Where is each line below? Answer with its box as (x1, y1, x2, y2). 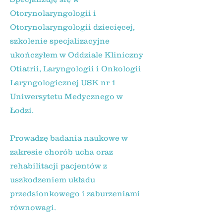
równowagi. (10, 203, 56, 212)
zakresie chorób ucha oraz (10, 147, 113, 156)
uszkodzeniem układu (10, 175, 95, 184)
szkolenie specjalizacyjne (10, 36, 110, 45)
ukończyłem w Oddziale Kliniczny (10, 50, 143, 59)
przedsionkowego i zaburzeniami (10, 189, 140, 198)
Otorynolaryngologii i (10, 8, 96, 17)
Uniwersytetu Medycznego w (10, 92, 123, 101)
